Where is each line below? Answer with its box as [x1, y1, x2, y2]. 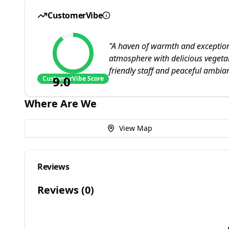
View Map [119, 123, 152, 133]
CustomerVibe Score [42, 74, 104, 83]
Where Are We [25, 97, 97, 111]
